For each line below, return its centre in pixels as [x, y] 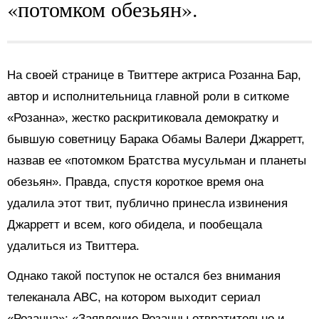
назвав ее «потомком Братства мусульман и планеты [157, 161]
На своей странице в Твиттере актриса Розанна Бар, [154, 75]
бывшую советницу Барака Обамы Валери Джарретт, [156, 140]
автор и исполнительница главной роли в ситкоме [148, 97]
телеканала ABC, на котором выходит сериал [134, 298]
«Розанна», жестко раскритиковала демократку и [143, 118]
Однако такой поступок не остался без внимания [144, 276]
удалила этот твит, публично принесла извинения [147, 204]
